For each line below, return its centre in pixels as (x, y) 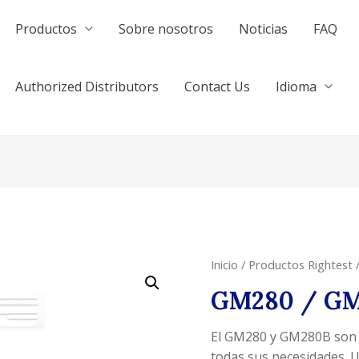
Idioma (296, 87)
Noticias (264, 29)
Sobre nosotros (166, 29)
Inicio (225, 265)
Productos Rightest (301, 265)
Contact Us (218, 87)
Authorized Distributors (87, 87)
